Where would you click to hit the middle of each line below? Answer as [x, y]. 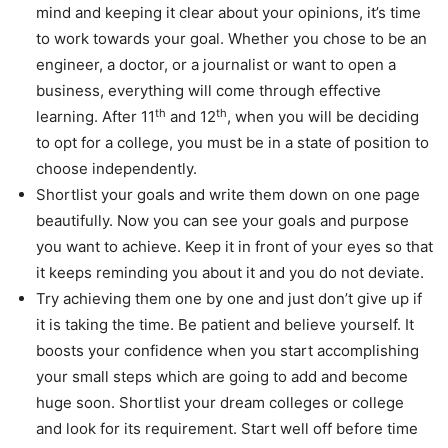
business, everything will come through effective [208, 91]
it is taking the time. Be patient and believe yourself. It [225, 325]
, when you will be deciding [323, 117]
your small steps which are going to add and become [222, 377]
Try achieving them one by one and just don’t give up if [229, 299]
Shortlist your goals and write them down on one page [228, 195]
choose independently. [116, 169]
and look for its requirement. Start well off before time [227, 429]
